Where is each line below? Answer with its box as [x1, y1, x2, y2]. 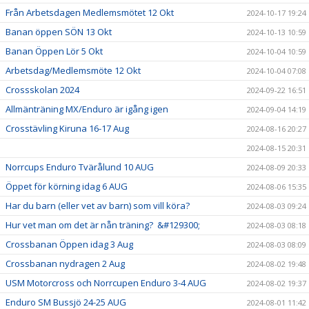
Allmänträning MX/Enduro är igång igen [6, 102, 168, 115]
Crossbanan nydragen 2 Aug [6, 257, 125, 270]
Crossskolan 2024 [6, 83, 79, 96]
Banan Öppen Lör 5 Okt [6, 44, 103, 57]
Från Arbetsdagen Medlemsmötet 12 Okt [6, 6, 174, 19]
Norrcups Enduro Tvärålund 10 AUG [6, 160, 154, 173]
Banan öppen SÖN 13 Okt [6, 25, 112, 38]
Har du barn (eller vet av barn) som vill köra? [6, 199, 190, 212]
